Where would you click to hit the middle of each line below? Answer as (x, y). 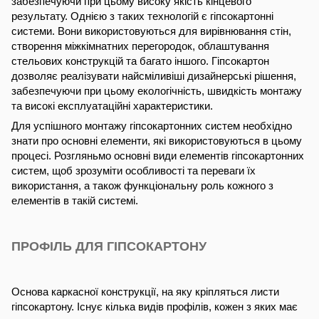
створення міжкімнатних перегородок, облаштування (140, 46)
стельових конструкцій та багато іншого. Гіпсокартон (140, 61)
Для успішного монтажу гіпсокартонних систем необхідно (152, 126)
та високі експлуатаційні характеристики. (112, 106)
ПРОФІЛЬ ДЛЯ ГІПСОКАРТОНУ (109, 246)
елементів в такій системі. (75, 201)
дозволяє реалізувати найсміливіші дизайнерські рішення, (154, 76)
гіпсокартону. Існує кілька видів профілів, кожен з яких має (155, 307)
